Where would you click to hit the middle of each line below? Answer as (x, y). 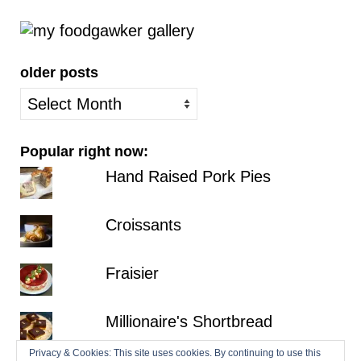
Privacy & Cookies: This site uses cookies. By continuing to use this (175, 353)
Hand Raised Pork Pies (188, 176)
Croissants (143, 224)
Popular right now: (84, 151)
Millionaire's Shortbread (189, 321)
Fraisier (132, 273)
